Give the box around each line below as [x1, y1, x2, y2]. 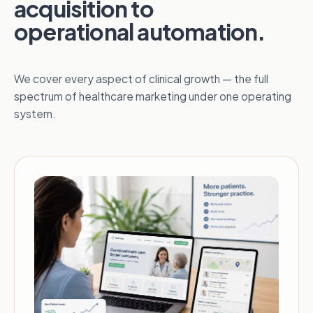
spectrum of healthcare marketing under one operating [14, 89, 291, 103]
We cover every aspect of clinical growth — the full [14, 72, 268, 86]
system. [14, 107, 56, 121]
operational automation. [14, 17, 265, 46]
